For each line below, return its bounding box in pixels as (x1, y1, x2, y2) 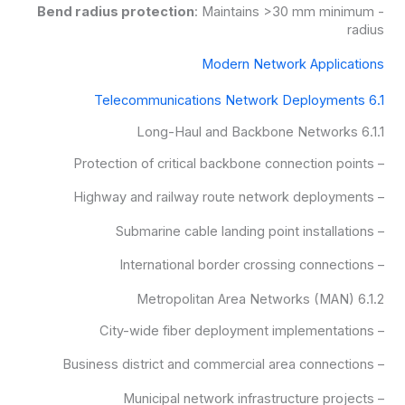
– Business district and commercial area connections (374, 356, 385, 373)
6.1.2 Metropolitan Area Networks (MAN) (358, 290, 385, 307)
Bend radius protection (37, 4, 195, 21)
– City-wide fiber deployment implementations (374, 322, 385, 339)
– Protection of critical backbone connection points (374, 155, 385, 172)
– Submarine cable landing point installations (374, 222, 385, 240)
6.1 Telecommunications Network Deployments (369, 91, 385, 108)
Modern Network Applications (202, 55, 385, 72)
